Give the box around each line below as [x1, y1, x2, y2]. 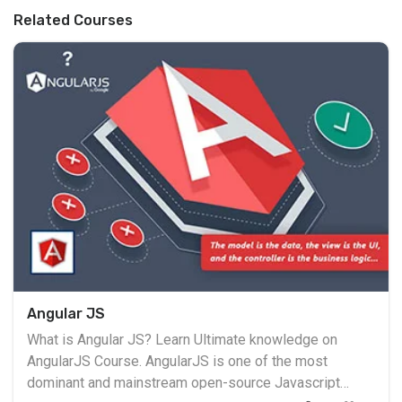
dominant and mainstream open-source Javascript [27, 374, 340, 392]
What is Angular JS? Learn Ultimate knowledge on [27, 331, 337, 349]
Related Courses [13, 12, 133, 30]
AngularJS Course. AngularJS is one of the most [27, 353, 145, 371]
